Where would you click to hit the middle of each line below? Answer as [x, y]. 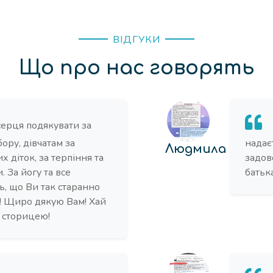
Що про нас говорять [136, 68]
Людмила [196, 149]
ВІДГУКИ [136, 40]
